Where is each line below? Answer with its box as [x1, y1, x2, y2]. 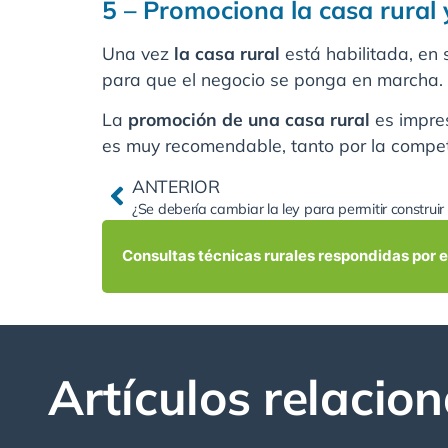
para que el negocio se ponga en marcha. [102, 67, 443, 90]
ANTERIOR [132, 174, 220, 197]
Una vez [102, 41, 174, 64]
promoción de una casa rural [128, 108, 370, 131]
